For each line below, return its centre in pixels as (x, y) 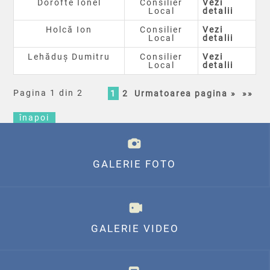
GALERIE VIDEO (135, 229)
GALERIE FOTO (134, 164)
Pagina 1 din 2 (49, 93)
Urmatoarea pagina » (185, 94)
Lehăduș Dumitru (69, 57)
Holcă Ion (69, 30)
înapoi (35, 118)
